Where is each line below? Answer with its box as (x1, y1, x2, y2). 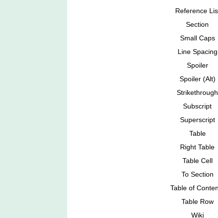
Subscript (183, 102, 212, 110)
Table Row (181, 198, 214, 206)
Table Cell (182, 157, 213, 165)
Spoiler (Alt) (179, 75, 216, 83)
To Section (181, 170, 214, 179)
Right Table (180, 143, 215, 151)
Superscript (180, 116, 215, 124)
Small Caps (180, 34, 215, 42)
